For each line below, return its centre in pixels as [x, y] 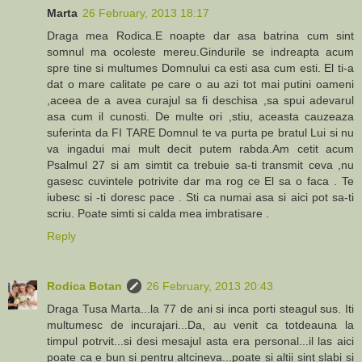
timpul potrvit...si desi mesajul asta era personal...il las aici [200, 341]
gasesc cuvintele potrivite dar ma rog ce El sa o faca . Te [200, 181]
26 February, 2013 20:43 [210, 286]
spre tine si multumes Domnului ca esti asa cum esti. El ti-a [200, 67]
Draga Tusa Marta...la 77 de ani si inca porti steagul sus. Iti [200, 308]
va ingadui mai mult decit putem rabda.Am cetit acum [200, 148]
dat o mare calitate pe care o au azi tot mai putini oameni [200, 84]
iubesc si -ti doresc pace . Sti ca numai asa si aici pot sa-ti [200, 197]
